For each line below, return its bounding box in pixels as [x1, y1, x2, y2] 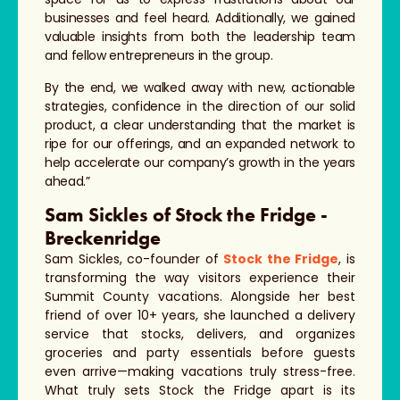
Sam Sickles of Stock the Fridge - [45, 202, 328, 229]
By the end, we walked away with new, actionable [45, 78, 355, 96]
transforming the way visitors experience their [45, 269, 355, 287]
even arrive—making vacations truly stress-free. [45, 362, 355, 381]
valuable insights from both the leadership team [45, 28, 355, 46]
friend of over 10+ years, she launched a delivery [45, 306, 355, 325]
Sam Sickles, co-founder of [45, 250, 224, 269]
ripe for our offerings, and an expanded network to [45, 134, 355, 153]
